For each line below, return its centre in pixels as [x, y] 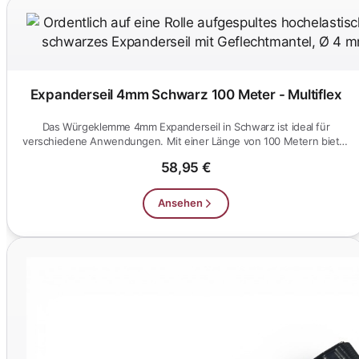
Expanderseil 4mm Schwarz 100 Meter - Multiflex [186, 95]
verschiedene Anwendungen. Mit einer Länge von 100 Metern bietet [186, 141]
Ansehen [180, 203]
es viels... [186, 156]
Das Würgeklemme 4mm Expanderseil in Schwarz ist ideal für [186, 127]
